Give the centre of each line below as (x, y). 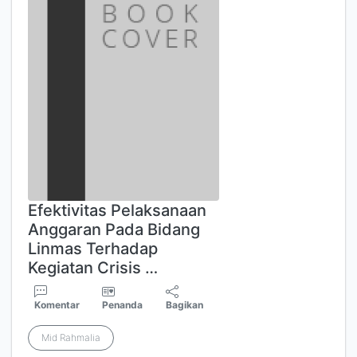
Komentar (57, 305)
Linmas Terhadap (93, 249)
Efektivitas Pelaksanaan (117, 210)
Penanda (123, 305)
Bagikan (185, 305)
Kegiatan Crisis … (93, 268)
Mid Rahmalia (71, 337)
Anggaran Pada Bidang (114, 229)
